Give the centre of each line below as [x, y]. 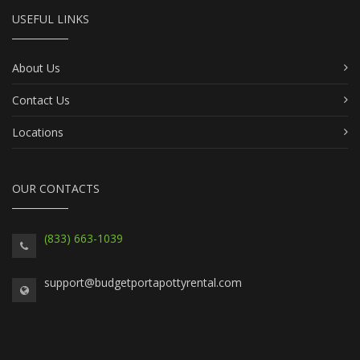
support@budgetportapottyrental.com [143, 282]
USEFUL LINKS [51, 18]
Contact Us [41, 100]
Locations [38, 132]
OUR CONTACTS [56, 188]
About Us [36, 67]
